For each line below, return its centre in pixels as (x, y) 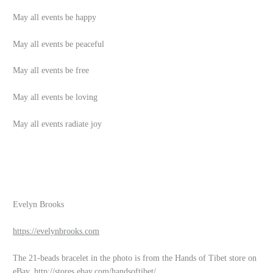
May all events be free (51, 71)
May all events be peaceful (59, 44)
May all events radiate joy (58, 124)
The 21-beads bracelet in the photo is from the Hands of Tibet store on (135, 258)
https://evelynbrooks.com (56, 231)
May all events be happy (55, 17)
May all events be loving (55, 97)
